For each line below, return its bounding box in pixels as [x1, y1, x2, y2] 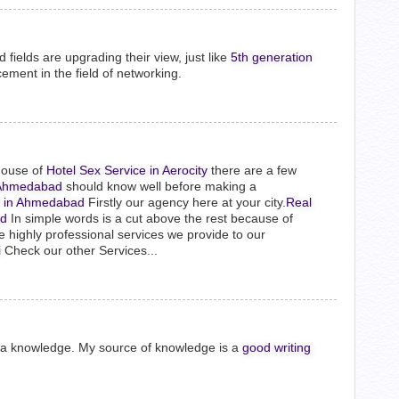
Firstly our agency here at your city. [85, 195, 286, 209]
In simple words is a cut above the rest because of [7, 211, 293, 225]
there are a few [208, 163, 297, 177]
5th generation [231, 50, 313, 64]
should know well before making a [62, 179, 256, 193]
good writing [242, 340, 311, 354]
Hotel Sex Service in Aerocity [46, 163, 208, 177]
